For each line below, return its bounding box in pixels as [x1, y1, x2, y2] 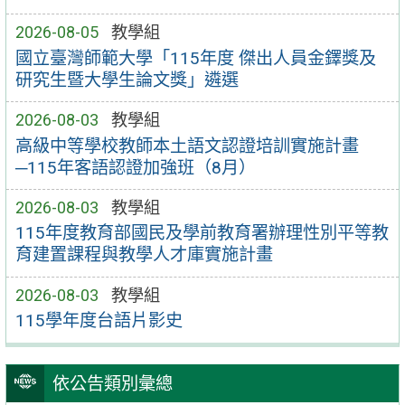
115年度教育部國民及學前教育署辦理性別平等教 [14, 222, 389, 244]
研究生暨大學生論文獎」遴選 [14, 69, 239, 90]
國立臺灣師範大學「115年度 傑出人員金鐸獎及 [14, 47, 376, 69]
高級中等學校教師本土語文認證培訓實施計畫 [14, 135, 359, 156]
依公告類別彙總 [52, 372, 173, 394]
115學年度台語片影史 [14, 310, 183, 332]
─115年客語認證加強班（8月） [14, 156, 256, 178]
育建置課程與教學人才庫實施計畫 [14, 244, 273, 266]
